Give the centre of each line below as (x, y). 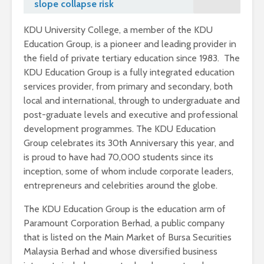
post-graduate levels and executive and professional (131, 115)
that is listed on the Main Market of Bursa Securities (128, 237)
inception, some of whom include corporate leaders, (128, 171)
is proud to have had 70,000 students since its (118, 157)
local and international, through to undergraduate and (132, 101)
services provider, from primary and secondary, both (128, 87)
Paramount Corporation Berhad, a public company (124, 223)
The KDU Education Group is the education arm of (125, 209)
